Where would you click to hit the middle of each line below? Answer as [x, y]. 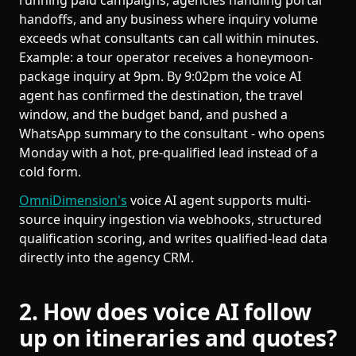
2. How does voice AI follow [165, 311]
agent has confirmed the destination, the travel [161, 95]
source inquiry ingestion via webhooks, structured [170, 219]
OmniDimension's [73, 200]
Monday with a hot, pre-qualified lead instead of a [168, 153]
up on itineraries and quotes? [178, 338]
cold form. [50, 172]
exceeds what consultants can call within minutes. [169, 38]
